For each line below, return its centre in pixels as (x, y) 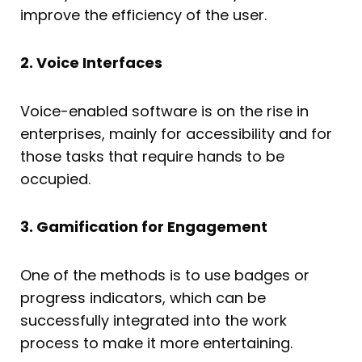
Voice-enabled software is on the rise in (164, 111)
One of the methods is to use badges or (165, 275)
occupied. (55, 179)
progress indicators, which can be (143, 297)
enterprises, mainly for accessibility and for (176, 133)
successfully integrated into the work (154, 320)
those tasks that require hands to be (152, 156)
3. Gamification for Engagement (144, 227)
